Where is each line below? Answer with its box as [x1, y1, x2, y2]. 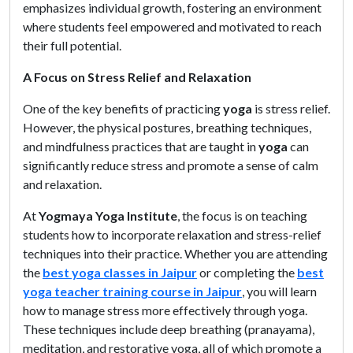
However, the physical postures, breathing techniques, [23, 119, 311, 135]
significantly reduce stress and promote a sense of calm [23, 157, 318, 173]
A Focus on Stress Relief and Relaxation [23, 69, 251, 84]
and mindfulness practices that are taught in [23, 138, 256, 154]
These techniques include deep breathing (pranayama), [23, 321, 314, 336]
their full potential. [23, 37, 121, 53]
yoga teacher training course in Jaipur [23, 283, 242, 299]
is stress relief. [255, 100, 330, 116]
